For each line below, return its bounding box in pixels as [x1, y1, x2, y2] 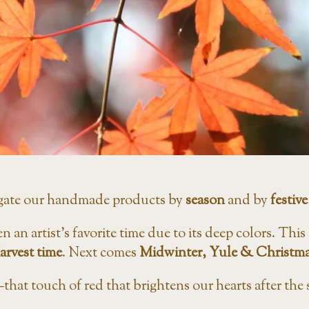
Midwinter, [139, 243, 206, 264]
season [185, 191, 225, 212]
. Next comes [61, 243, 139, 264]
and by [224, 191, 270, 212]
